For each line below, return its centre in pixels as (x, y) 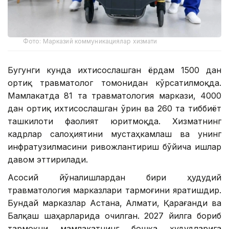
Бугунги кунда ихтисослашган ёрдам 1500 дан (114, 70)
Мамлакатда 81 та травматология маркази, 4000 (114, 95)
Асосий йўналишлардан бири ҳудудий (114, 177)
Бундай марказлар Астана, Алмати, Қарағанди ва (114, 203)
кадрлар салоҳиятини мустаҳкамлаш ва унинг (114, 134)
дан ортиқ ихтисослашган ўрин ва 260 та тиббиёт (114, 108)
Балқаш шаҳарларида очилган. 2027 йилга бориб (114, 215)
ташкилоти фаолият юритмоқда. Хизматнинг (114, 121)
